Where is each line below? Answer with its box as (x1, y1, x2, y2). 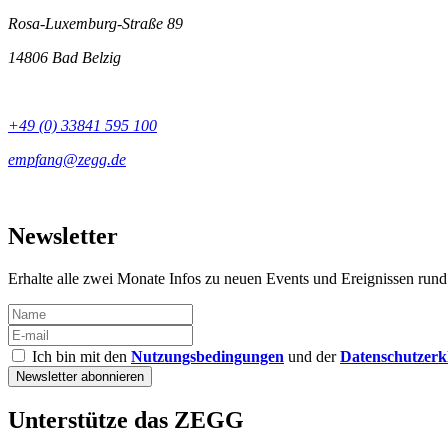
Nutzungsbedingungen (131, 348, 284, 366)
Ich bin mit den (28, 348, 131, 366)
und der (284, 348, 340, 366)
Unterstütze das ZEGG (8, 406, 244, 433)
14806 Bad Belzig (8, 49, 121, 67)
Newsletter (8, 223, 118, 250)
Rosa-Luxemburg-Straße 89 (8, 15, 183, 33)
